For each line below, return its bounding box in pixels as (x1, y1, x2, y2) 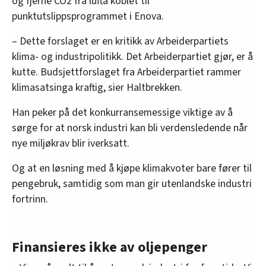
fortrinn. (12, 192, 48, 207)
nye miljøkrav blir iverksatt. (12, 136, 129, 151)
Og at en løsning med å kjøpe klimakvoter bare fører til (12, 161, 252, 176)
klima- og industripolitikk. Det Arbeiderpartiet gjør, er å (12, 49, 253, 65)
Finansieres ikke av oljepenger (12, 237, 207, 258)
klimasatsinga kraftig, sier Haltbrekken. (12, 80, 182, 96)
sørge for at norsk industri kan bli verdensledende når (12, 121, 248, 136)
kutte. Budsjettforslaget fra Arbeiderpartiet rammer (12, 65, 241, 80)
